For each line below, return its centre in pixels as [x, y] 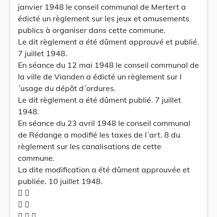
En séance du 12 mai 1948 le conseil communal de [108, 65]
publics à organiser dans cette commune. [92, 30]
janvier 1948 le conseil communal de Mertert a [102, 7]
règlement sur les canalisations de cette [90, 146]
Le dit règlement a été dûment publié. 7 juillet [100, 100]
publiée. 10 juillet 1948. [60, 181]
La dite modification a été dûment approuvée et [104, 170]
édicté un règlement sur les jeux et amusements [104, 18]
